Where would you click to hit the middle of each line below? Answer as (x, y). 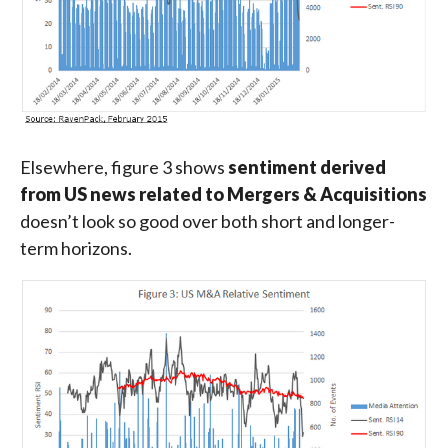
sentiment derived (307, 166)
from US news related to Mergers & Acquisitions (223, 193)
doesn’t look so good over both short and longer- (207, 220)
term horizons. (76, 247)
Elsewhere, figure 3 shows (124, 166)
